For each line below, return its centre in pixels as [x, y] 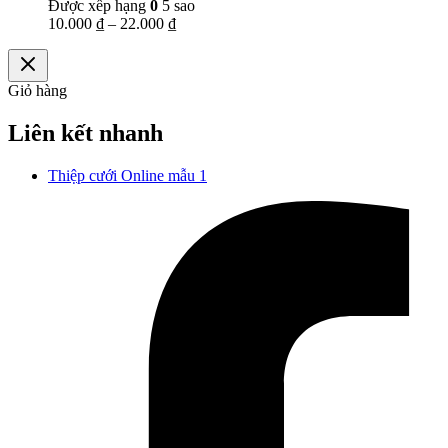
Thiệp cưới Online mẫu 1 [127, 175]
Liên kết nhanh [85, 132]
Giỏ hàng [37, 90]
